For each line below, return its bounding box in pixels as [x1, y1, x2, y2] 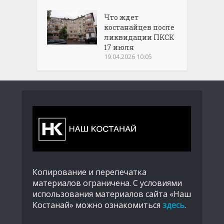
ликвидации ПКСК [104, 32, 175, 42]
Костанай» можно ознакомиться [32, 199, 162, 210]
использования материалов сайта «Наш [32, 188, 191, 199]
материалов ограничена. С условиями [32, 177, 182, 188]
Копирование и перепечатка [32, 166, 146, 177]
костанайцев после [104, 22, 175, 32]
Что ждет [104, 12, 139, 22]
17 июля [104, 42, 134, 52]
